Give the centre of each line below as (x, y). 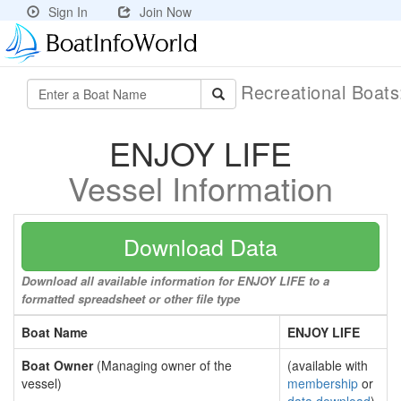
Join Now (166, 12)
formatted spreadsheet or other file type (131, 299)
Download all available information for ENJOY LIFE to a (175, 281)
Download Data (200, 246)
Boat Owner (57, 365)
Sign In (68, 12)
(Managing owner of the (162, 365)
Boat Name (55, 332)
